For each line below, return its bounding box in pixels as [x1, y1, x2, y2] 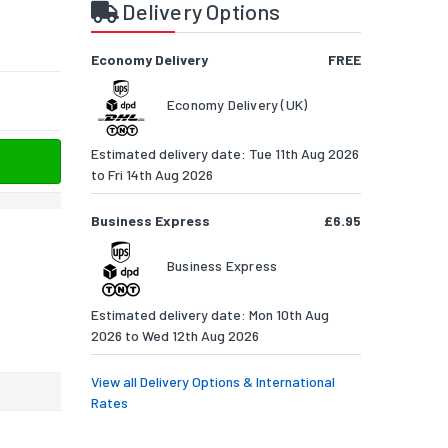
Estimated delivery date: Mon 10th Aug [91, 306, 329, 324]
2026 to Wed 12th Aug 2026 [91, 327, 259, 345]
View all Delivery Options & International [91, 373, 335, 391]
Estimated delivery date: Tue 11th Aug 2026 [91, 145, 359, 163]
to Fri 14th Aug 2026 [91, 166, 213, 184]
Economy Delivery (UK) [167, 96, 308, 114]
